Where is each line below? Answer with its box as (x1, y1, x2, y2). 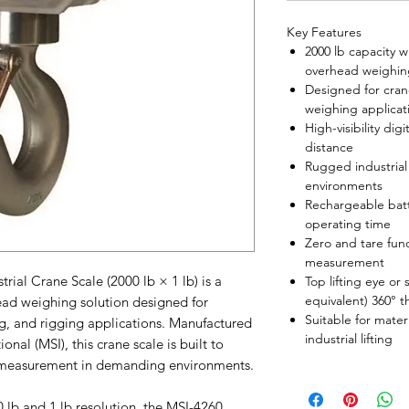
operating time (305, 215, 391, 233)
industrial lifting (305, 330, 393, 348)
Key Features (287, 24, 362, 41)
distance (305, 139, 353, 156)
